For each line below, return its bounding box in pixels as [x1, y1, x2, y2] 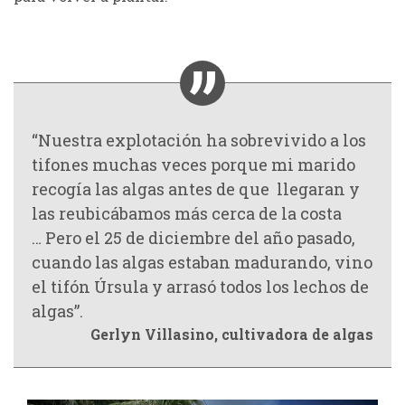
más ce [171, 202, 230, 224]
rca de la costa [230, 202, 342, 224]
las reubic [32, 202, 110, 224]
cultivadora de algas [221, 324, 373, 344]
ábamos [110, 202, 171, 224]
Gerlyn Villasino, [90, 324, 221, 344]
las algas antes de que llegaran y [91, 177, 360, 200]
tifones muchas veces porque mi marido [32, 153, 355, 175]
